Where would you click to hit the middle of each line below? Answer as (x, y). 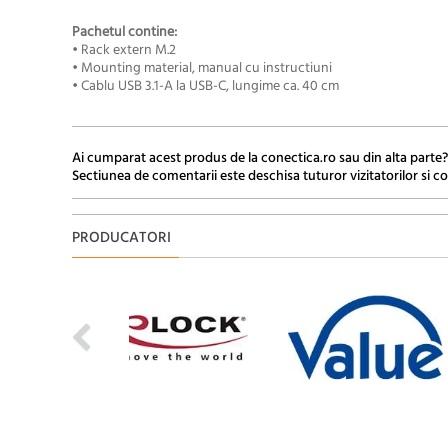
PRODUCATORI (121, 237)
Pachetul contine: (124, 32)
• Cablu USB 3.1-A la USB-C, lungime (176, 86)
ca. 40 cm (309, 86)
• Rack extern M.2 (124, 50)
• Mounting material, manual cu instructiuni (202, 68)
